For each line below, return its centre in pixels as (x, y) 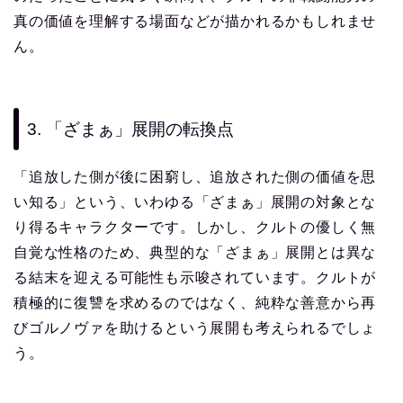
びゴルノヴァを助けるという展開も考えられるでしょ (195, 328)
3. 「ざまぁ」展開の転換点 (130, 130)
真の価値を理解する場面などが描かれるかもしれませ (195, 21)
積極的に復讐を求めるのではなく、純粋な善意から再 (195, 303)
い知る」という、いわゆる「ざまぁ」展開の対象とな (195, 202)
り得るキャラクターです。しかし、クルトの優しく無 (195, 228)
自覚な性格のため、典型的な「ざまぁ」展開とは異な (195, 253)
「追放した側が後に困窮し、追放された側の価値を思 (195, 177)
